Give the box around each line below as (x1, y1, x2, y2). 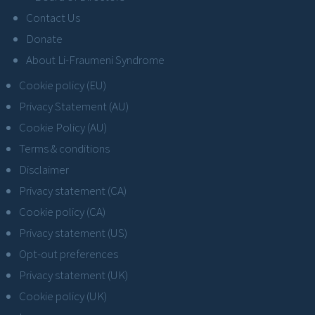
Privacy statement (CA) (19, 183, 127, 199)
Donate (26, 31, 63, 47)
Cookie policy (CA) (19, 204, 105, 220)
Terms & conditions (19, 141, 110, 157)
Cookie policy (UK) (19, 288, 107, 304)
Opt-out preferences (19, 246, 118, 262)
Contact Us (26, 10, 80, 26)
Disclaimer (19, 162, 69, 178)
